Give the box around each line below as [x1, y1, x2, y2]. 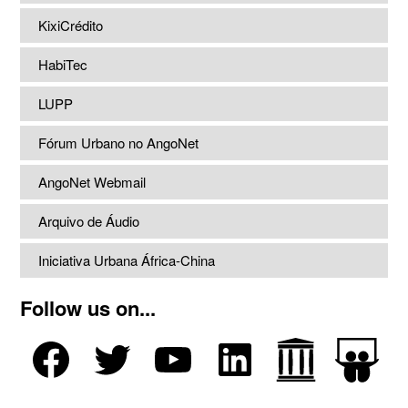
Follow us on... [20, 293, 157, 322]
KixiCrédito [38, 15, 104, 35]
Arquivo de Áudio [38, 211, 140, 230]
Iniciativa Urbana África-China [38, 250, 216, 270]
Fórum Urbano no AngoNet [38, 133, 199, 152]
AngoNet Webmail [38, 172, 147, 191]
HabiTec [38, 55, 88, 74]
